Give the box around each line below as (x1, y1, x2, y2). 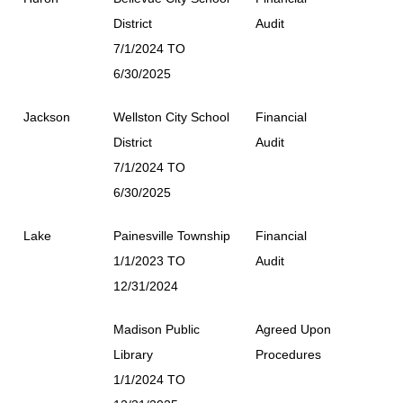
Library (113, 346, 153, 362)
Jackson (23, 109, 70, 124)
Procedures (255, 346, 321, 362)
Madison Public (113, 321, 200, 336)
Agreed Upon (255, 321, 331, 336)
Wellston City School (113, 109, 229, 124)
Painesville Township (113, 228, 230, 243)
